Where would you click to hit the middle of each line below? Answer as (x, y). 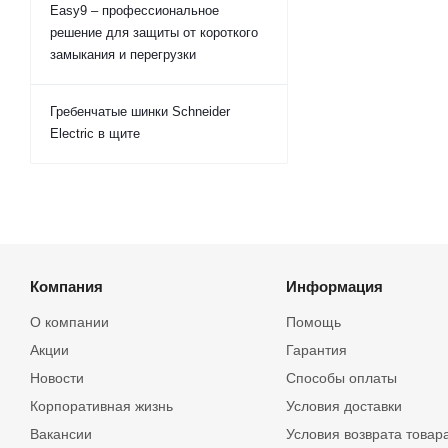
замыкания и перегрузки (123, 54)
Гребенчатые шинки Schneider (140, 111)
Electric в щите (95, 133)
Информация (334, 286)
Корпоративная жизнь (101, 406)
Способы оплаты (341, 378)
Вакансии (61, 434)
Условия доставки (343, 406)
